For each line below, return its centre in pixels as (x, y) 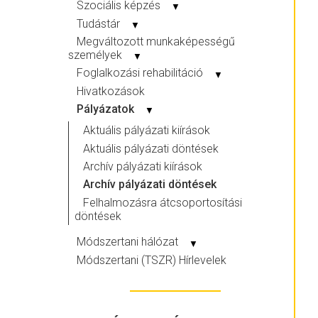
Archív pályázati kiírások (143, 166)
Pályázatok (107, 109)
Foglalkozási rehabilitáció (141, 73)
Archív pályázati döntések (150, 185)
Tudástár (100, 23)
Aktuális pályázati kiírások (147, 131)
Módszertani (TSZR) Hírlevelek (152, 260)
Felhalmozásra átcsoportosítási (163, 202)
